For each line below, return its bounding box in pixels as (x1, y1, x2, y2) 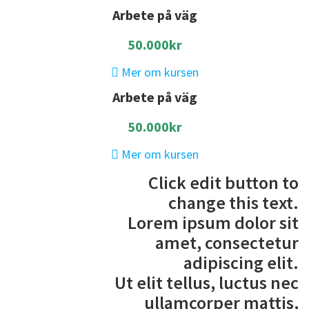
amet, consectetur (155, 230, 299, 254)
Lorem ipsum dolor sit (128, 210, 299, 234)
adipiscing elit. (183, 250, 299, 274)
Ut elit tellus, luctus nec (114, 270, 299, 294)
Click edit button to (148, 170, 299, 194)
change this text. (168, 190, 299, 214)
